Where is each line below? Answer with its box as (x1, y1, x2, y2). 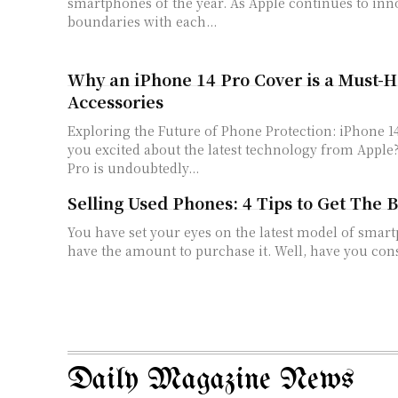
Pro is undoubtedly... (68, 158, 199, 177)
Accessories (68, 89, 163, 113)
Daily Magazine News (68, 363, 354, 396)
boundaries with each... (68, 12, 217, 31)
